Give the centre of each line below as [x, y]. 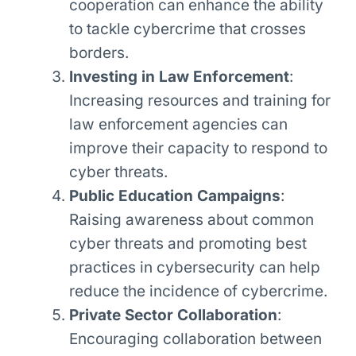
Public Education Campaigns [174, 195]
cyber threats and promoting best [188, 243]
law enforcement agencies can [178, 124]
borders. [99, 52]
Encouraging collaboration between [195, 339]
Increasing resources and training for [199, 100]
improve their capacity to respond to [198, 148]
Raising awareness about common [191, 219]
